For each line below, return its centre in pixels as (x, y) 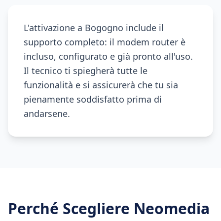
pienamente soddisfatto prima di (93, 99)
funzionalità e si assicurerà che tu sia (101, 85)
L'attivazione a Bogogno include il (94, 28)
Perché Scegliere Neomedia (109, 208)
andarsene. (47, 113)
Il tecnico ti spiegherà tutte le (86, 71)
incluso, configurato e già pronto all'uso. (108, 56)
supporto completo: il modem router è (105, 42)
